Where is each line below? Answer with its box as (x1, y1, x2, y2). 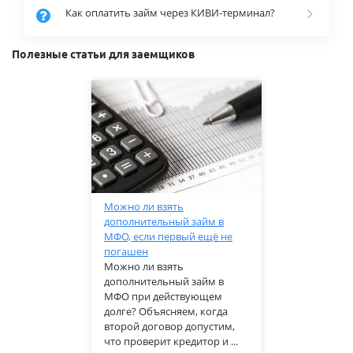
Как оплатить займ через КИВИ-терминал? (65, 5, 275, 20)
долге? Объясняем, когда (104, 304, 228, 319)
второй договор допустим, (104, 319, 235, 334)
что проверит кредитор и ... (104, 334, 238, 349)
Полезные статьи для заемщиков (12, 47, 195, 61)
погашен (104, 244, 148, 259)
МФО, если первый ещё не (104, 229, 232, 244)
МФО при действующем (104, 289, 222, 304)
